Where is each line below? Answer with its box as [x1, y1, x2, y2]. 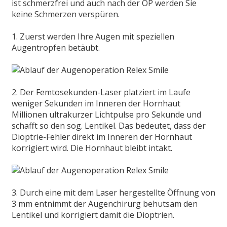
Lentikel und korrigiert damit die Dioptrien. [12, 209, 176, 221]
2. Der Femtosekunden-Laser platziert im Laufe [12, 87, 191, 98]
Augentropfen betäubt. [12, 42, 100, 54]
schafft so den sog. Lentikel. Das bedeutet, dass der [12, 120, 206, 132]
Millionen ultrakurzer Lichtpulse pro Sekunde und [12, 109, 201, 121]
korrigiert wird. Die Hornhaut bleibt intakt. [12, 142, 174, 154]
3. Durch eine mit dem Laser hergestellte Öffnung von [12, 187, 215, 199]
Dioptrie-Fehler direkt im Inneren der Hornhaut [12, 131, 192, 143]
